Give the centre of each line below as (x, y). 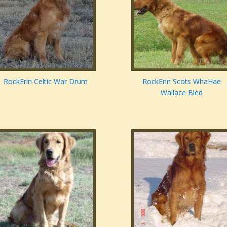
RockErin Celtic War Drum (45, 81)
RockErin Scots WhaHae (181, 81)
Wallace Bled (181, 92)
